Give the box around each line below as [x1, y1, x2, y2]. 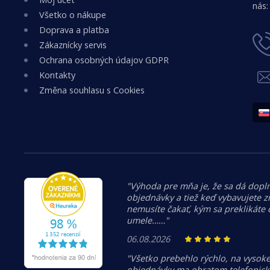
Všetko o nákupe [39, 9, 106, 20]
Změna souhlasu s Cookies [39, 84, 145, 96]
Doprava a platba [39, 24, 109, 36]
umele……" [127, 215, 169, 227]
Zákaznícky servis [39, 39, 107, 51]
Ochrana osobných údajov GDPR [39, 54, 169, 66]
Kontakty [39, 69, 75, 81]
